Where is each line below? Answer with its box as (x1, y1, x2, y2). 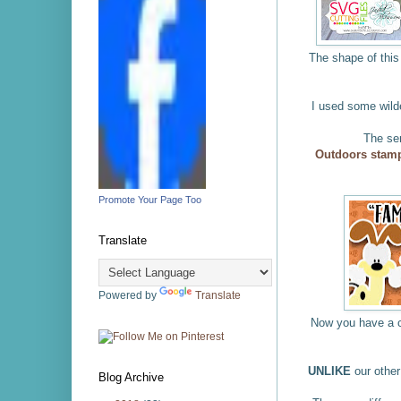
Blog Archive (98, 371, 164, 384)
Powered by (98, 289, 159, 302)
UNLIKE (308, 363, 351, 378)
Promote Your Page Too (98, 194, 201, 205)
